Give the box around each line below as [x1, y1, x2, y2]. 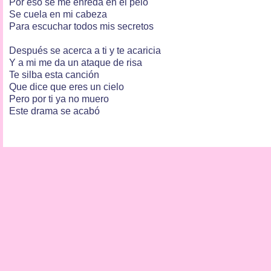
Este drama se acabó [9, 105, 100, 116]
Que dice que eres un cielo [9, 81, 124, 92]
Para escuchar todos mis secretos [9, 21, 154, 31]
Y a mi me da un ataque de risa [9, 57, 142, 68]
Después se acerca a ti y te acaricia [9, 45, 161, 56]
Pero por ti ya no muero [9, 93, 109, 104]
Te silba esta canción [9, 69, 99, 80]
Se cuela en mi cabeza [9, 8, 107, 19]
